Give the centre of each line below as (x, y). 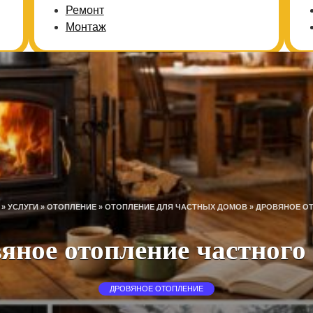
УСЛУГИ (23, 206)
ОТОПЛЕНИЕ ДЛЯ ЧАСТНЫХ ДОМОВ (176, 206)
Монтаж (86, 27)
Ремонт (85, 10)
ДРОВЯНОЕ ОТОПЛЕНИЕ (156, 289)
